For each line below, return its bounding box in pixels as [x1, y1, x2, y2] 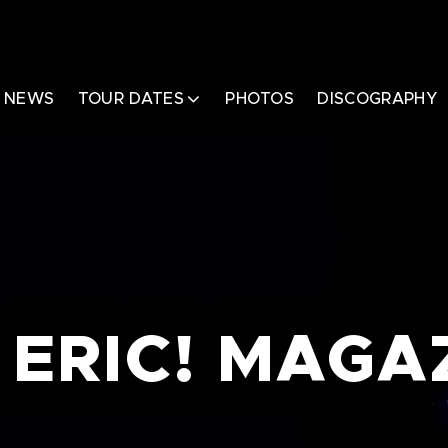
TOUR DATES [77, 91, 184, 107]
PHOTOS [225, 91, 295, 107]
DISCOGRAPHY [317, 91, 437, 107]
